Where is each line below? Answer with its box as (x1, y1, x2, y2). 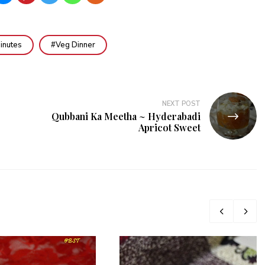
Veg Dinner (55, 40, 95, 51)
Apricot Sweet (138, 121, 201, 134)
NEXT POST (162, 99, 201, 109)
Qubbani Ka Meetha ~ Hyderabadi (51, 110, 201, 123)
